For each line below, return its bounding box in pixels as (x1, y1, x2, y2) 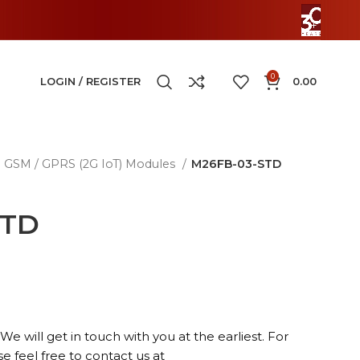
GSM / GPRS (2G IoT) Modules (4, 157, 178, 171)
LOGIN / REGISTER (40, 75, 141, 88)
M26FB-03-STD (191, 157, 281, 171)
